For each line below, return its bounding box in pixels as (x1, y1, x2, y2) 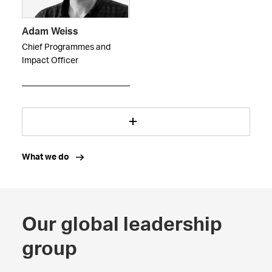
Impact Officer (21, 56, 78, 66)
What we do (21, 153, 69, 162)
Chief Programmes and (21, 43, 110, 52)
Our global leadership (21, 215, 222, 235)
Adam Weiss (21, 27, 78, 37)
